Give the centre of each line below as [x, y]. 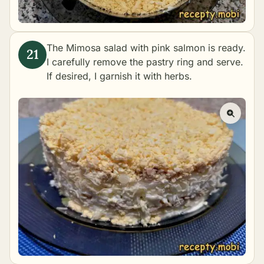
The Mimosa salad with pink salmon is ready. [146, 47]
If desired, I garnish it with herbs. [119, 76]
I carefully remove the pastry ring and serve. [145, 62]
